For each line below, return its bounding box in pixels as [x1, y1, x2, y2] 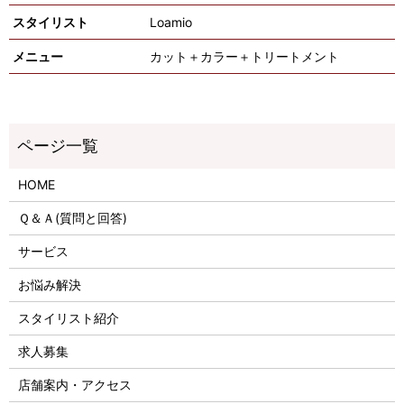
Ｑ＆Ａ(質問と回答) [17, 210, 127, 226]
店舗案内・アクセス [17, 377, 132, 393]
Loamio [150, 14, 193, 30]
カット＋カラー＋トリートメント [150, 48, 340, 64]
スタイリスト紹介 [17, 310, 119, 326]
